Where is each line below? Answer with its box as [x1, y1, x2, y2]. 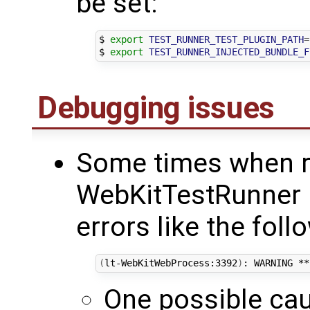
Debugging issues [37, 89, 275, 126]
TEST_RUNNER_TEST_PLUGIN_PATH [148, 34, 304, 46]
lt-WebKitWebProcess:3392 [104, 257, 237, 269]
